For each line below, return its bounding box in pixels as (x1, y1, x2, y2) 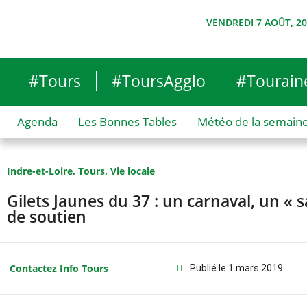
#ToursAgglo (112, 70, 206, 92)
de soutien (7, 206, 86, 228)
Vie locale (110, 164, 155, 177)
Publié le (189, 262, 226, 273)
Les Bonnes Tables (78, 114, 177, 130)
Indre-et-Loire (7, 164, 73, 177)
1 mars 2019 (228, 262, 283, 273)
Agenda (17, 114, 58, 130)
